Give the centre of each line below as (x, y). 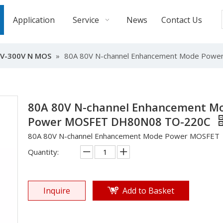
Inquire (57, 191)
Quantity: (43, 152)
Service (86, 20)
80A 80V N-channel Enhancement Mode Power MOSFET (124, 136)
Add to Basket (148, 191)
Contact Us (181, 20)
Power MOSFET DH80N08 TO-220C (121, 121)
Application (34, 20)
